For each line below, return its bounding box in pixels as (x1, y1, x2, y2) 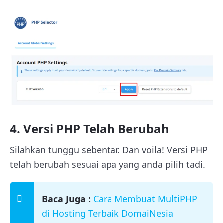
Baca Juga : (42, 193, 91, 205)
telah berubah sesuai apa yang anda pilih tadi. (10, 158, 205, 171)
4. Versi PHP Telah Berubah (10, 120, 169, 137)
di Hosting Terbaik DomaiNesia (42, 207, 173, 220)
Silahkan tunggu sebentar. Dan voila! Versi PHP (10, 144, 208, 156)
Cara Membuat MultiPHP (93, 193, 197, 205)
